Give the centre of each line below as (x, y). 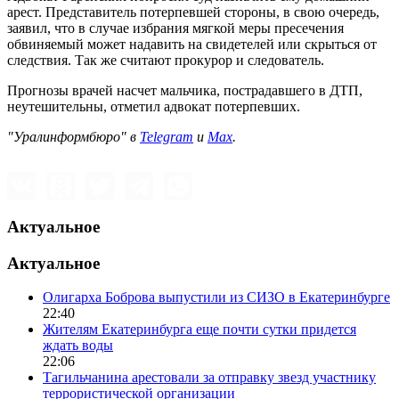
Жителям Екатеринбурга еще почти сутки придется (199, 330)
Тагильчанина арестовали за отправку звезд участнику (209, 378)
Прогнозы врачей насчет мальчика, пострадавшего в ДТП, (185, 91)
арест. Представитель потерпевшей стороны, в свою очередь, (193, 12)
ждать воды (78, 346)
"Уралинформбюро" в (73, 137)
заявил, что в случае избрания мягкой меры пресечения (175, 28)
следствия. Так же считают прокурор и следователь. (166, 61)
